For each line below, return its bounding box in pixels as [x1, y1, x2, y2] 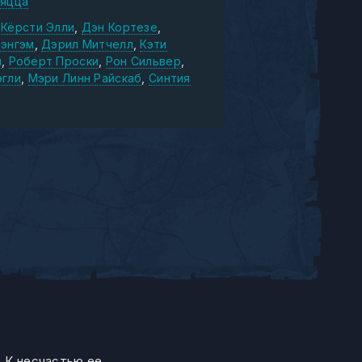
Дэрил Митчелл [41, 37, 133, 51]
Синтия [148, 71, 191, 85]
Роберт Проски [8, 54, 99, 68]
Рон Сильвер [105, 54, 181, 68]
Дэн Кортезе [81, 20, 158, 34]
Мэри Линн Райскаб [27, 71, 142, 85]
